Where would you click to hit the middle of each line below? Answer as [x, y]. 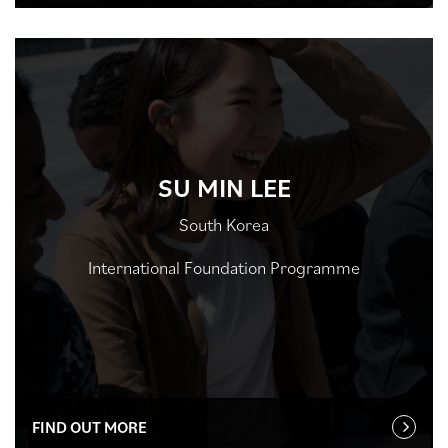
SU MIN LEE [224, 186]
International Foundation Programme [224, 267]
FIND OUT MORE [89, 427]
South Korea [224, 224]
